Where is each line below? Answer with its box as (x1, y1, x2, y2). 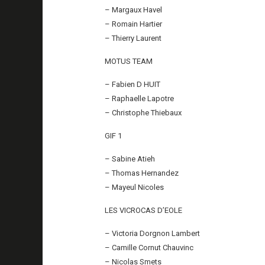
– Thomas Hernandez (105, 168, 179, 177)
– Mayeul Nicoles (105, 182, 164, 192)
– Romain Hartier (105, 19, 163, 28)
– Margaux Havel (105, 5, 163, 14)
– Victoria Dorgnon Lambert (105, 228, 201, 238)
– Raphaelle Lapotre (105, 93, 174, 103)
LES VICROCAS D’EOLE (105, 205, 183, 215)
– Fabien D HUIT (105, 79, 161, 89)
